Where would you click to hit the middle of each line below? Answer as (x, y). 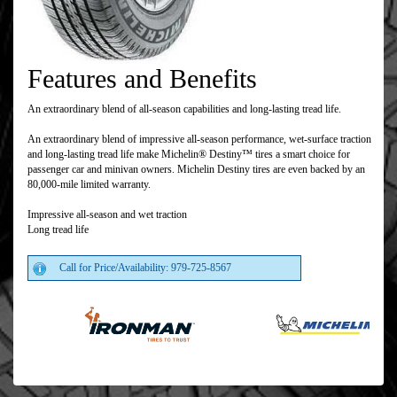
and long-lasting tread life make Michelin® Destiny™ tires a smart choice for (189, 155)
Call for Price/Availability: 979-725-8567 (145, 268)
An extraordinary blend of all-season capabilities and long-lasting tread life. (184, 109)
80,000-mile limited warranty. (89, 185)
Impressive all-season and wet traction (107, 215)
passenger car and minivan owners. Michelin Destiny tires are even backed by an (196, 170)
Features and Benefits (142, 79)
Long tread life (58, 230)
